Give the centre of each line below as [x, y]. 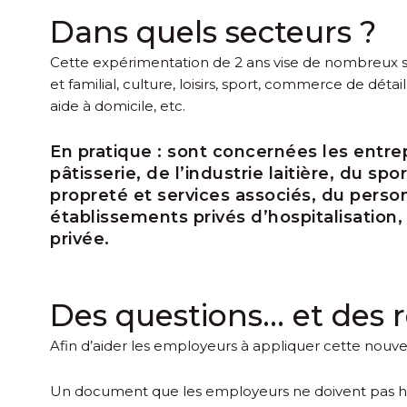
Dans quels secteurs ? [213, 31]
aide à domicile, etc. [118, 105]
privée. [80, 238]
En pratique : [106, 151]
